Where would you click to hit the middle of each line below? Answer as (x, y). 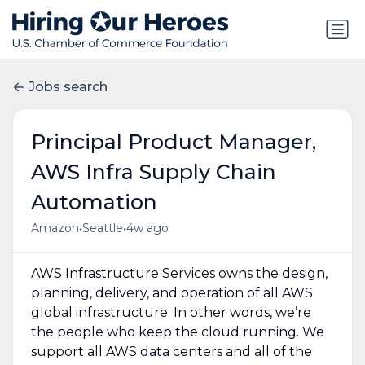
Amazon (55, 229)
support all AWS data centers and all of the (171, 351)
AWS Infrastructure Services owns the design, (179, 273)
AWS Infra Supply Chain (153, 172)
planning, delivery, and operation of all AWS (172, 292)
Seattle (102, 229)
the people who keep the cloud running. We (177, 332)
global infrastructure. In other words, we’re (171, 312)
